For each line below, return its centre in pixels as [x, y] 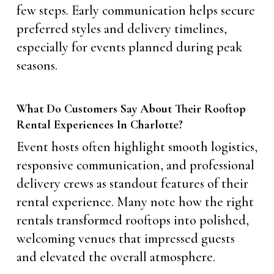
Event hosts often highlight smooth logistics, [137, 146]
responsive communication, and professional [135, 165]
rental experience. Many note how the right [135, 202]
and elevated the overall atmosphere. [116, 257]
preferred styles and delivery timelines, [121, 28]
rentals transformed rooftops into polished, [132, 220]
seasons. [37, 65]
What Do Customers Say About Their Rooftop [131, 109]
